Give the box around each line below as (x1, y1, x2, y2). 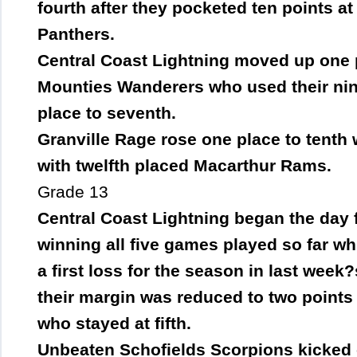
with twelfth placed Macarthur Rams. (37, 156, 331, 175)
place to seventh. (37, 104, 176, 123)
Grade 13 (37, 182, 108, 202)
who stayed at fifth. (37, 314, 191, 333)
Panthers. (37, 25, 115, 44)
